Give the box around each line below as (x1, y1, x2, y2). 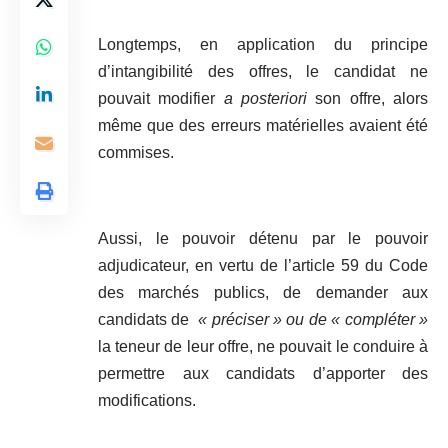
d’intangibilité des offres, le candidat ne (98, 63, 428, 81)
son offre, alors (315, 90, 429, 108)
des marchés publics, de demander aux (98, 284, 428, 302)
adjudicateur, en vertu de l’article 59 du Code (98, 257, 428, 275)
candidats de (98, 311, 194, 329)
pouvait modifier (98, 90, 224, 108)
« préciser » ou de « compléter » (193, 311, 429, 329)
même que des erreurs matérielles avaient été (98, 117, 428, 135)
